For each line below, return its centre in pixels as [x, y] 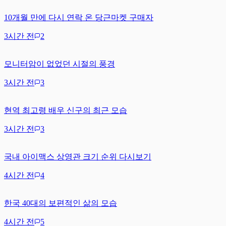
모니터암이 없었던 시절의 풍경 [60, 64]
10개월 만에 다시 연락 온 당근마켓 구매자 [79, 17]
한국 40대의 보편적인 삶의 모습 [61, 203]
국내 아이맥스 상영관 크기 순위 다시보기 [78, 156]
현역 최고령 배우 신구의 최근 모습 [66, 110]
